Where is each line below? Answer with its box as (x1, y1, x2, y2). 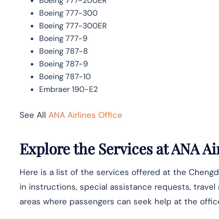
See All (20, 109, 48, 120)
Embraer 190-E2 (39, 84, 98, 94)
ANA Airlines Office (48, 109, 122, 120)
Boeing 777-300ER (39, 20, 107, 31)
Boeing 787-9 (39, 58, 88, 69)
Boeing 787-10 (39, 71, 91, 82)
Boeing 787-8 (39, 45, 88, 56)
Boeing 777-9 (39, 33, 88, 44)
